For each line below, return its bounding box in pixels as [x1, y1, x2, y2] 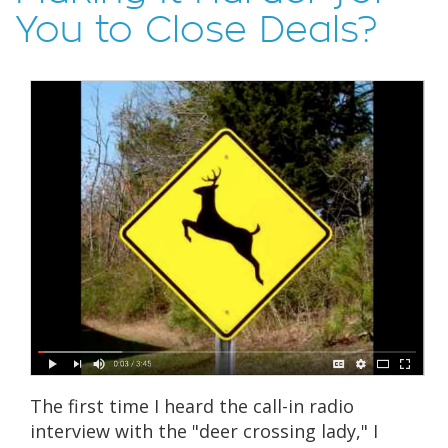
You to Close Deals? [14, 11, 377, 48]
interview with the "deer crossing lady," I [29, 418, 378, 443]
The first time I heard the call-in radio [29, 393, 354, 418]
